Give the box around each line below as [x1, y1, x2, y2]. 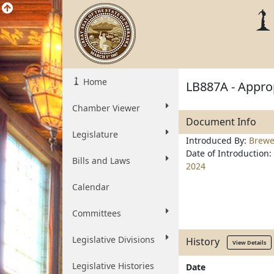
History [186, 234, 227, 248]
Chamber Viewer [72, 102, 140, 114]
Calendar [72, 181, 109, 193]
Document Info [186, 115, 256, 128]
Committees [72, 207, 121, 219]
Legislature [72, 128, 118, 140]
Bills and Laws [72, 155, 130, 166]
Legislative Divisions [72, 234, 155, 245]
